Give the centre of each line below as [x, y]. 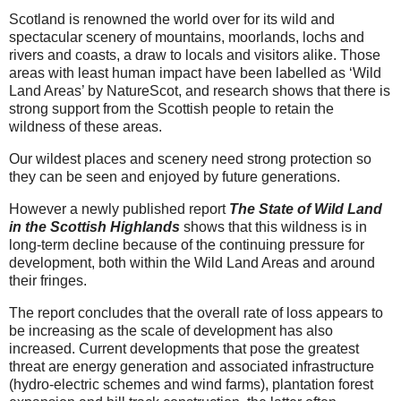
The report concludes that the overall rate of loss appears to [196, 312]
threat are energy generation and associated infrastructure [192, 366]
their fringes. [48, 280]
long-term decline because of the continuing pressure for [187, 244]
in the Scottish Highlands [94, 226]
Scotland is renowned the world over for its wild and [172, 20]
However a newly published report [119, 209]
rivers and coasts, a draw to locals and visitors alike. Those [195, 55]
